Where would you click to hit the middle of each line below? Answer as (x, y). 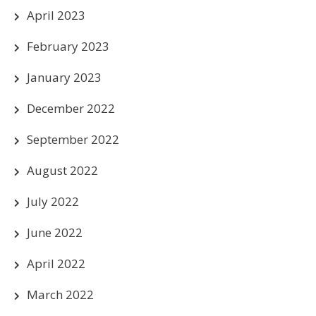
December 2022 (71, 108)
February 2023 (68, 46)
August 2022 (62, 170)
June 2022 (55, 232)
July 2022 (53, 201)
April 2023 (56, 15)
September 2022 (73, 139)
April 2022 (56, 263)
